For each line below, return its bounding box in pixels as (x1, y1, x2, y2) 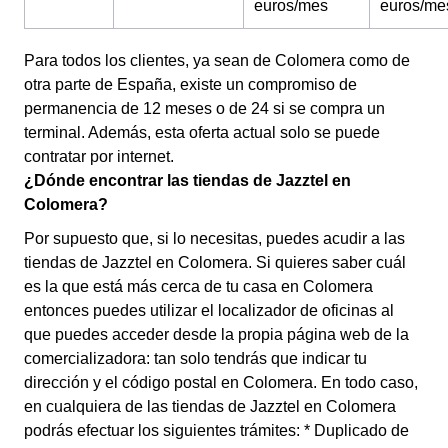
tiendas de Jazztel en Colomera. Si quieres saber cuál (24, 254, 406, 271)
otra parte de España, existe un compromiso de (24, 76, 357, 93)
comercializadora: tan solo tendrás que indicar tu (24, 350, 367, 367)
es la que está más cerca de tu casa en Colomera (24, 278, 373, 295)
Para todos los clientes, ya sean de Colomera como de (24, 52, 410, 69)
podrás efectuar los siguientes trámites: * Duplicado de (24, 422, 409, 439)
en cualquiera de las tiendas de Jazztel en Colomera (24, 398, 396, 415)
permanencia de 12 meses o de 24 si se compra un (24, 100, 385, 117)
